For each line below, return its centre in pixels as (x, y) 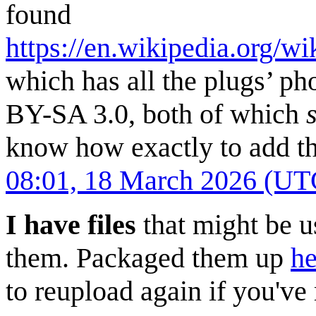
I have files (71, 224)
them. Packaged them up (148, 257)
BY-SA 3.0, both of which (156, 114)
